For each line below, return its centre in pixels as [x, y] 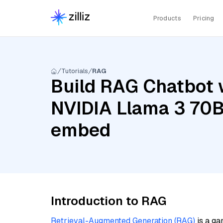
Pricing [204, 18]
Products [167, 18]
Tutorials [75, 71]
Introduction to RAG [109, 201]
